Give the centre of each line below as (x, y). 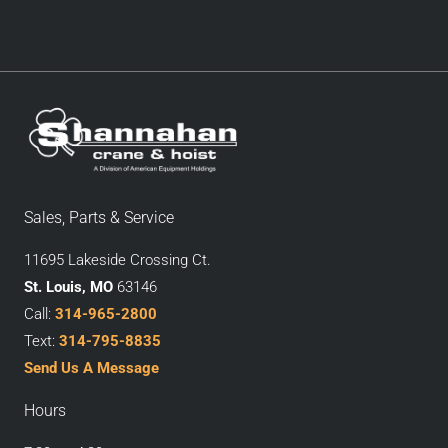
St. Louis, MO (68, 287)
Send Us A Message (91, 368)
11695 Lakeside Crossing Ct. (117, 260)
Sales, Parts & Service (99, 218)
